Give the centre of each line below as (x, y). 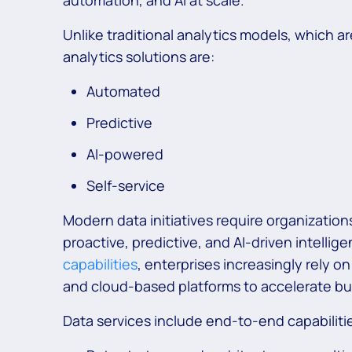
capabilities (100, 264)
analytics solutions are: (139, 57)
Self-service (127, 186)
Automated (125, 92)
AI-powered (126, 154)
